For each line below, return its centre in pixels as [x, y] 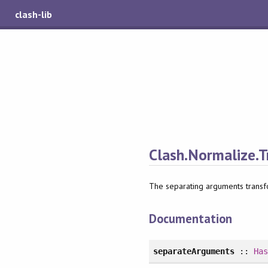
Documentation [190, 219]
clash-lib [34, 14]
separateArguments [194, 251]
